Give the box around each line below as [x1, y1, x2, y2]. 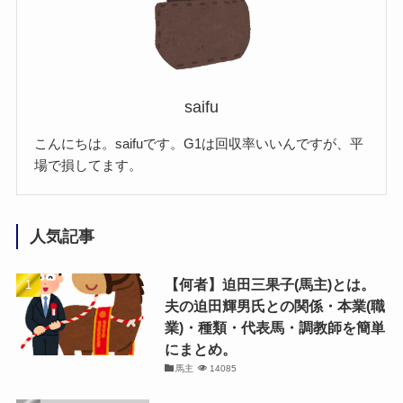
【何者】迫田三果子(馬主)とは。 [164, 275, 375, 292]
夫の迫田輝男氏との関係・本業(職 [164, 297, 385, 314]
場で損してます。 [34, 157, 143, 174]
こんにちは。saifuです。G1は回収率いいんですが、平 [34, 136, 364, 152]
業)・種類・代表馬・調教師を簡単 [164, 318, 385, 336]
